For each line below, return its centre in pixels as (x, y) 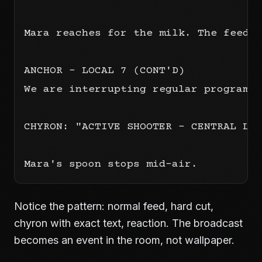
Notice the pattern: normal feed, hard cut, (114, 206)
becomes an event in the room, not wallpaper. (124, 240)
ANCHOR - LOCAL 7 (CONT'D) (104, 71)
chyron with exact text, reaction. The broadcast (128, 223)
